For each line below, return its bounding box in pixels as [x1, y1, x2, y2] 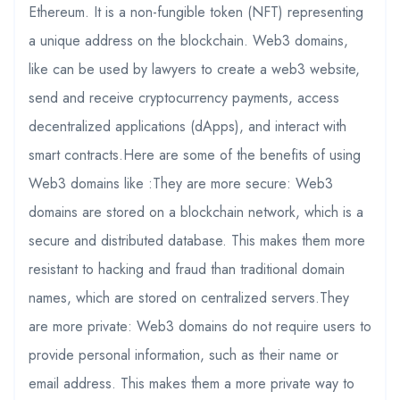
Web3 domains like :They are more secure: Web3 [29, 172, 333, 194]
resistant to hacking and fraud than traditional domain [29, 258, 345, 279]
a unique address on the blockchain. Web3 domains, [29, 29, 348, 51]
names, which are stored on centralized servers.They [29, 287, 349, 308]
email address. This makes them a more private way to [29, 372, 354, 394]
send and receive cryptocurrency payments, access [29, 87, 339, 108]
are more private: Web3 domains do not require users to [29, 315, 371, 337]
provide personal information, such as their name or [29, 344, 338, 365]
